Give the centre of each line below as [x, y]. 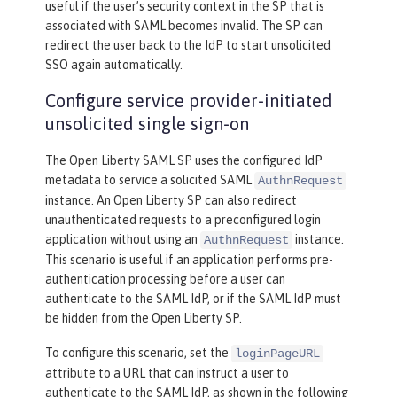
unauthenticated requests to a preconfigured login [183, 219]
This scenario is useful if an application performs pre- [189, 259]
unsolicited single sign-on [147, 123]
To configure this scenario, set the [138, 352]
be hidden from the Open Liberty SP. [144, 318]
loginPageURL [277, 353]
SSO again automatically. [114, 64]
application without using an [123, 239]
